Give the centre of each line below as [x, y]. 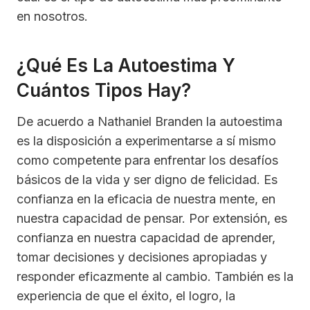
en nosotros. [52, 17]
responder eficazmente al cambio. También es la [155, 277]
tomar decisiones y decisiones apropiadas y [142, 257]
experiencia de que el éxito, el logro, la [126, 296]
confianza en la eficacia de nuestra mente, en [146, 199]
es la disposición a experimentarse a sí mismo [146, 141]
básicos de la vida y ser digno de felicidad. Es [147, 180]
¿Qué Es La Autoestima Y [126, 66]
